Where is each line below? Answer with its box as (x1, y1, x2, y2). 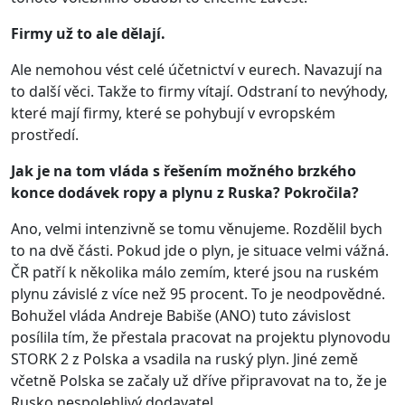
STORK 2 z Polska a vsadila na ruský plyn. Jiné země (11, 348, 358, 369)
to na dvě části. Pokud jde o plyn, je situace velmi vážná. (11, 240, 389, 260)
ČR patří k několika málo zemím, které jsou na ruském (11, 261, 379, 282)
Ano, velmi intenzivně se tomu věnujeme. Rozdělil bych (11, 218, 382, 239)
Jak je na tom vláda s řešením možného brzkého (11, 160, 356, 181)
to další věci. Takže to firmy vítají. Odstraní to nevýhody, (11, 80, 388, 101)
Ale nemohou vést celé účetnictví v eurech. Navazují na (11, 59, 382, 80)
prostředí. (11, 124, 79, 145)
